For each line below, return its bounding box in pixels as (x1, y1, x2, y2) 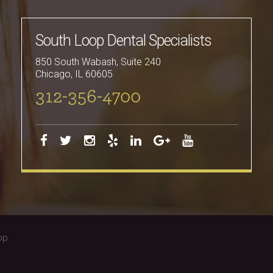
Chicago (35, 68, 71, 80)
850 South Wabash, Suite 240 (35, 56, 161, 68)
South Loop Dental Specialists (35, 32, 212, 49)
